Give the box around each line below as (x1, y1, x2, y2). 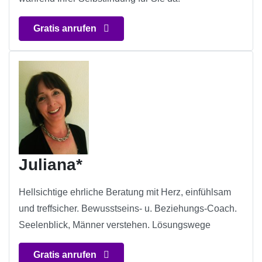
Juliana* (19, 156, 82, 174)
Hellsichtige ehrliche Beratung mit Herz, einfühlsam (19, 187, 231, 198)
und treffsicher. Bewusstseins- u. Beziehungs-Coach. (19, 204, 237, 214)
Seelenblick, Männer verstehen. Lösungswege (19, 220, 211, 230)
